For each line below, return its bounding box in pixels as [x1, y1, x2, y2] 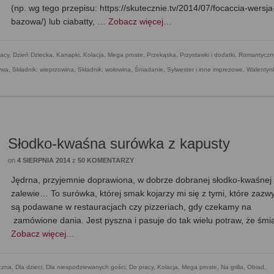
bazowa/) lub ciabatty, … [11, 17, 109, 27]
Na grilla [221, 264, 243, 271]
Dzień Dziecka [13, 51, 53, 59]
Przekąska [147, 51, 176, 59]
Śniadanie [135, 66, 163, 73]
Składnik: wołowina [78, 66, 131, 73]
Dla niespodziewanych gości [46, 264, 125, 271]
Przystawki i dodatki [180, 51, 235, 59]
